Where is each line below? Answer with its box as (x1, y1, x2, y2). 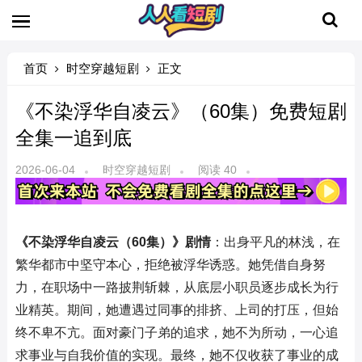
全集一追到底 (15, 127, 132, 149)
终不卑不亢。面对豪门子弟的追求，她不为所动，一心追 (15, 325, 339, 339)
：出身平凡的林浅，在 (210, 234, 340, 249)
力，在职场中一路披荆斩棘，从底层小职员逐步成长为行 (15, 280, 339, 294)
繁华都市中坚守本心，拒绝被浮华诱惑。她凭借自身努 (15, 257, 326, 271)
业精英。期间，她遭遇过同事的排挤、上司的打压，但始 (15, 302, 339, 317)
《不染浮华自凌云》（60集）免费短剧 (15, 100, 347, 122)
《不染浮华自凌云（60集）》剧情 (15, 234, 211, 249)
